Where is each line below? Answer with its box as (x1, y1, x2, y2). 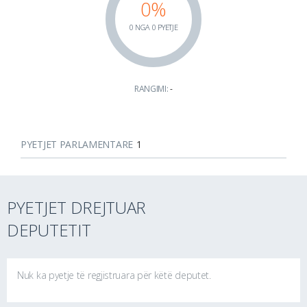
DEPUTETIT (7, 218, 91, 241)
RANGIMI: (134, 82, 171, 95)
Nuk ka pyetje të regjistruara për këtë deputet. (17, 268, 211, 282)
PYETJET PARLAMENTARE (21, 137, 133, 151)
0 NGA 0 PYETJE (129, 21, 178, 32)
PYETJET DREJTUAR (7, 195, 147, 219)
